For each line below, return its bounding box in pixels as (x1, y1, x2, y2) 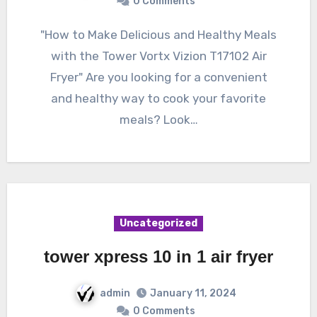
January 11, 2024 (149, 287, 236, 300)
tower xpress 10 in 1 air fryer (44, 246, 273, 266)
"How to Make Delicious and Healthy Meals (40, 27, 52, 42)
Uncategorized (120, 217, 197, 229)
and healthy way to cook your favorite (51, 91, 266, 105)
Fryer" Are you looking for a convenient (50, 69, 267, 84)
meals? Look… (119, 112, 198, 127)
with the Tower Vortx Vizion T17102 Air (50, 48, 267, 63)
